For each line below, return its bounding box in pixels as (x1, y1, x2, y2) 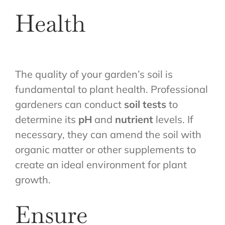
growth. (15, 173, 51, 186)
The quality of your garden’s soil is (15, 68, 173, 81)
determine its (15, 113, 78, 126)
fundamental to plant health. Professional (15, 83, 208, 96)
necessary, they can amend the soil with (15, 128, 201, 141)
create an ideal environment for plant (15, 158, 187, 171)
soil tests (124, 98, 166, 111)
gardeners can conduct (15, 98, 124, 111)
